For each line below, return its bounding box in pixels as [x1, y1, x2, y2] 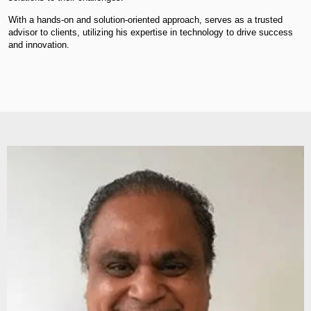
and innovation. [8, 40, 69, 51]
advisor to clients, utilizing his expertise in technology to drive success [8, 27, 293, 38]
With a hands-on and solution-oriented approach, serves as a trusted [8, 15, 283, 26]
